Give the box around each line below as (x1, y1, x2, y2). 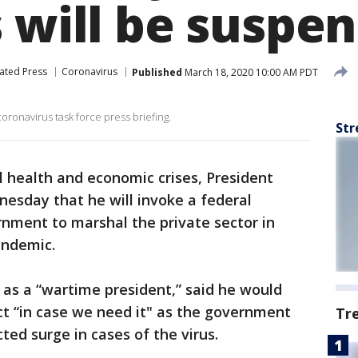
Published (132, 65, 182, 79)
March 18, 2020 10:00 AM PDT (182, 65, 318, 79)
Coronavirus (62, 65, 117, 78)
